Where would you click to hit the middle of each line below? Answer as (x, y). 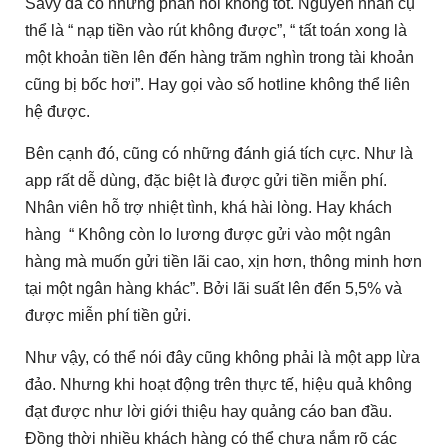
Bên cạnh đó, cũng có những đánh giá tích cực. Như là (219, 154)
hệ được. (57, 112)
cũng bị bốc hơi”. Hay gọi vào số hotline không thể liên (217, 85)
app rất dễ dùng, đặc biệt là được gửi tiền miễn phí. (206, 181)
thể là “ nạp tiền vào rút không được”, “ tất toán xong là (216, 31)
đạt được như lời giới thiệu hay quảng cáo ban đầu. (208, 412)
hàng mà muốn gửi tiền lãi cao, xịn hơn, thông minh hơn (223, 262)
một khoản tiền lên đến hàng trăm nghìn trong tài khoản (219, 58)
